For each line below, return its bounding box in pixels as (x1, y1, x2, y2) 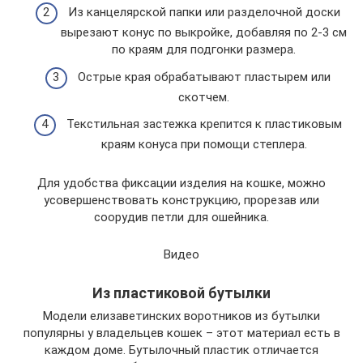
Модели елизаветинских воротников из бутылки (43, 309, 320, 324)
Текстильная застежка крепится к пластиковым (66, 117, 342, 132)
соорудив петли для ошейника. (94, 210, 269, 225)
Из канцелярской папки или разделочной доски (67, 5, 340, 20)
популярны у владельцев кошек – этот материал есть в (23, 326, 340, 341)
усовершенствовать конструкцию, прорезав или (44, 193, 319, 208)
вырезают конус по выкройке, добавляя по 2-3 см (61, 25, 347, 41)
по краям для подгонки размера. (112, 42, 296, 58)
